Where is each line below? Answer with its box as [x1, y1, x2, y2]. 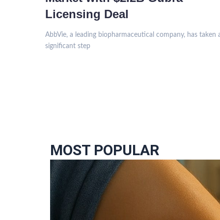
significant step [45, 43, 90, 50]
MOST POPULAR [50, 141, 159, 159]
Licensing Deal [45, 7, 129, 21]
